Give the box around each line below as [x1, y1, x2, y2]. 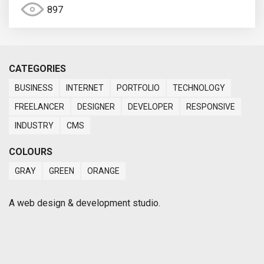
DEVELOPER [128, 102, 173, 112]
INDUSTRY [15, 121, 54, 131]
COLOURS [9, 146, 52, 158]
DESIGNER [77, 102, 115, 112]
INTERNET [66, 83, 104, 93]
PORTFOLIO [117, 83, 160, 93]
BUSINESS [15, 83, 53, 93]
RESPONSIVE [186, 102, 235, 112]
